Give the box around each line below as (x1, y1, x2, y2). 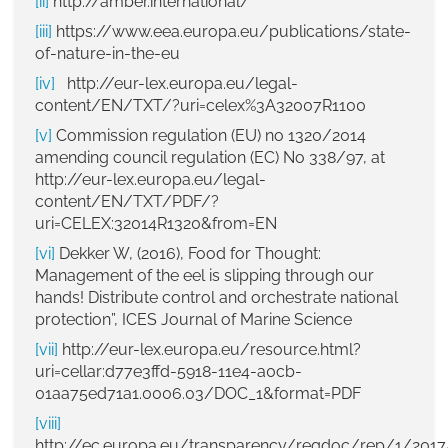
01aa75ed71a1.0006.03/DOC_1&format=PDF (35, 384, 361, 404)
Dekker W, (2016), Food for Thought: (55, 244, 321, 264)
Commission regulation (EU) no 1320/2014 (52, 126, 366, 146)
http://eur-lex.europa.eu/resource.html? (58, 340, 361, 360)
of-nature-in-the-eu (35, 44, 180, 64)
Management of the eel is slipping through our (35, 266, 374, 286)
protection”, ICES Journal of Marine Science (35, 310, 352, 330)
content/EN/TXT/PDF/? (35, 192, 219, 212)
